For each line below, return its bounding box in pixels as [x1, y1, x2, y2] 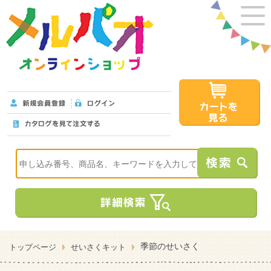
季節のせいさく [140, 241, 200, 251]
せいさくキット [71, 243, 126, 252]
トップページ [9, 243, 56, 252]
